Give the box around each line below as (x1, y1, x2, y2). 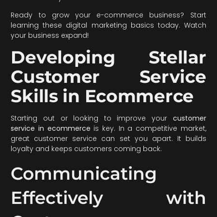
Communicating (11, 162, 157, 184)
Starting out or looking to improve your (11, 113, 173, 124)
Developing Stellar (11, 46, 206, 68)
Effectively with (11, 186, 206, 208)
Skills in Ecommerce (11, 85, 194, 107)
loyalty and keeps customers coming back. (11, 144, 162, 154)
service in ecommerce (11, 124, 91, 134)
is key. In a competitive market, (90, 124, 206, 134)
